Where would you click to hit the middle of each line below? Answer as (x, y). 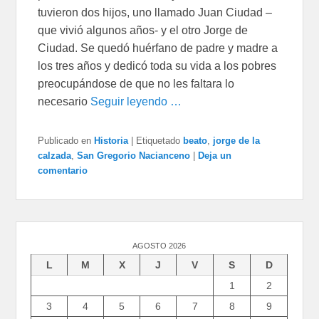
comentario (63, 171)
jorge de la (237, 141)
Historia (111, 141)
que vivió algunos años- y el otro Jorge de (143, 31)
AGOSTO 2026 (159, 246)
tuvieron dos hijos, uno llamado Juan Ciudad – (155, 13)
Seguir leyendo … (136, 102)
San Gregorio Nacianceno (134, 156)
